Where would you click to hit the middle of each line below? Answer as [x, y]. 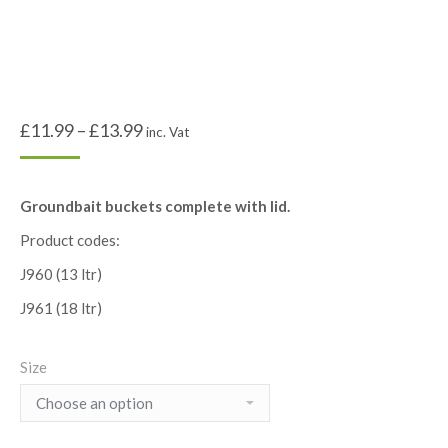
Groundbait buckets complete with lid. [155, 206]
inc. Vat [167, 132]
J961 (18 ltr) [61, 308]
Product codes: [70, 240]
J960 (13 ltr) [61, 274]
